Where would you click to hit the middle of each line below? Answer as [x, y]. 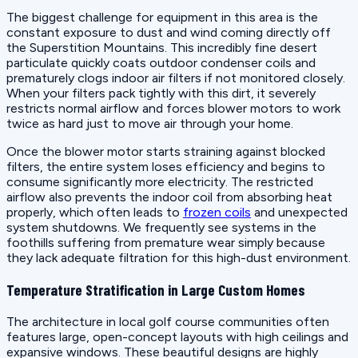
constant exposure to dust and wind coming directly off [169, 33]
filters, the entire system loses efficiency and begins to [166, 167]
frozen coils [217, 213]
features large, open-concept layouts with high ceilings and [177, 336]
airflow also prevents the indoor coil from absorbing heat [169, 197]
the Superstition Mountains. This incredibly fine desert [162, 48]
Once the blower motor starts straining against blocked [166, 152]
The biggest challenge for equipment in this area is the [162, 18]
